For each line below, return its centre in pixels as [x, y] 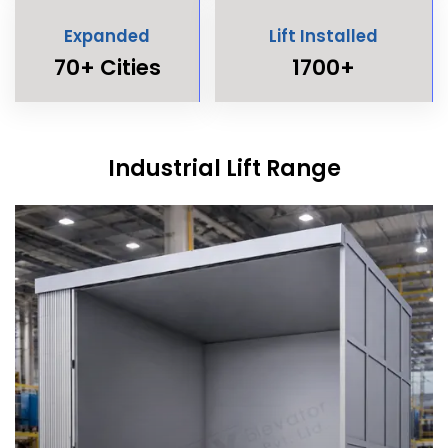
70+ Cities [107, 67]
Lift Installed [323, 35]
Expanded [107, 35]
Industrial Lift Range [224, 168]
